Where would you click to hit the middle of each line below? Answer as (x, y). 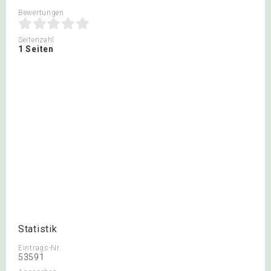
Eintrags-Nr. (40, 248)
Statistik (38, 229)
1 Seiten (36, 49)
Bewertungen (41, 13)
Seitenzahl (36, 40)
